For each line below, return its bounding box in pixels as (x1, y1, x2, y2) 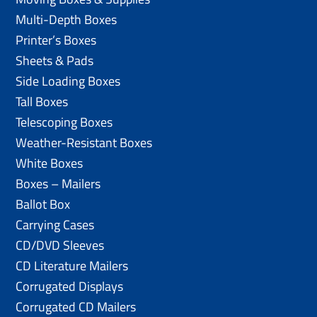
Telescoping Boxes (16, 112, 113, 132)
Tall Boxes (16, 91, 69, 111)
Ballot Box (16, 194, 71, 214)
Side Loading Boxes (16, 71, 121, 91)
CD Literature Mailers (16, 255, 129, 275)
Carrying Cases (16, 214, 95, 234)
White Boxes (16, 153, 83, 173)
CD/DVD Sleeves (16, 235, 105, 255)
